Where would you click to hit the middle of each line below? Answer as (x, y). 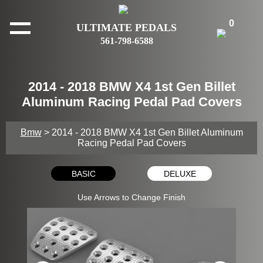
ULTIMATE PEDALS (127, 28)
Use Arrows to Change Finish (131, 197)
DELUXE (180, 173)
